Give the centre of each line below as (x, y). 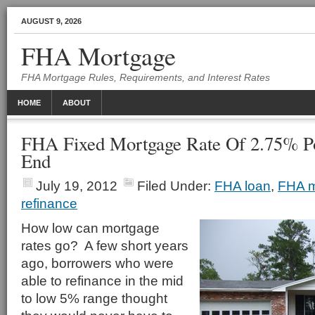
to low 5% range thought (94, 298)
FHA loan (243, 186)
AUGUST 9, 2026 (51, 21)
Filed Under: (176, 186)
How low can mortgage (90, 228)
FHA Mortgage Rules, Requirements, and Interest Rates (146, 77)
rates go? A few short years (105, 245)
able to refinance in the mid (102, 281)
